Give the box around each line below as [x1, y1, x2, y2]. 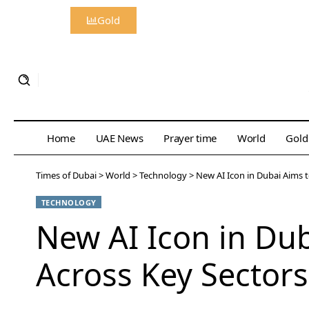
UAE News [95, 131, 143, 146]
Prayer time [163, 131, 217, 146]
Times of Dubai [36, 169, 97, 182]
